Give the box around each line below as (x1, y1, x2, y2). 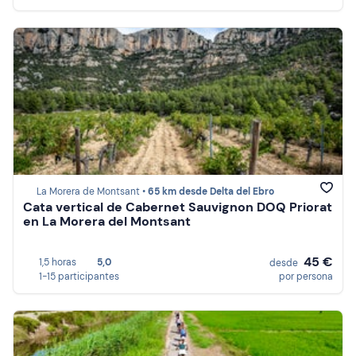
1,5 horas (39, 256, 76, 269)
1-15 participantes (39, 270, 119, 283)
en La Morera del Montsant (23, 213, 191, 230)
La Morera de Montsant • (37, 185, 148, 199)
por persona (279, 270, 333, 283)
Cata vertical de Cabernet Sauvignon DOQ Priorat (23, 199, 332, 216)
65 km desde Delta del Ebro (148, 185, 274, 199)
